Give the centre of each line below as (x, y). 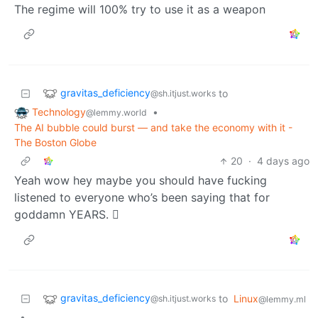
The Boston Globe (55, 143)
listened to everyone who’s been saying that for (142, 198)
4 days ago (283, 161)
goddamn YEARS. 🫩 (67, 215)
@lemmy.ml (282, 300)
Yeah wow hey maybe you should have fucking (141, 181)
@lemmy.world (116, 112)
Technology (59, 111)
